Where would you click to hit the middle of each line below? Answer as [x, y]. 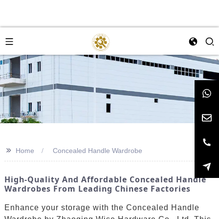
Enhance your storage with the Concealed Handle [102, 207]
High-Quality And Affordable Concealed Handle [105, 179]
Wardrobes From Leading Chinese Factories [97, 189]
